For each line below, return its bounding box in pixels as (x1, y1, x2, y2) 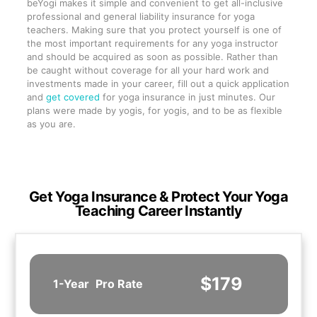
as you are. (26, 118, 76, 130)
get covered (45, 91, 100, 103)
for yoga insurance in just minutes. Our (99, 91, 275, 103)
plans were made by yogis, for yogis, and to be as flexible (26, 105, 282, 117)
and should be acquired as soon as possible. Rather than (26, 51, 278, 63)
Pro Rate (95, 277, 143, 292)
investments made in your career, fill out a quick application (26, 78, 289, 90)
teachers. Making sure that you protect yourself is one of (26, 24, 282, 36)
